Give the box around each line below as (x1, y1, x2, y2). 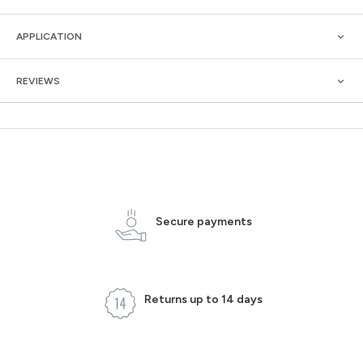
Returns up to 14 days (144, 293, 263, 307)
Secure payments (155, 214, 252, 228)
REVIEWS (16, 75, 60, 87)
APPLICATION (16, 30, 82, 42)
